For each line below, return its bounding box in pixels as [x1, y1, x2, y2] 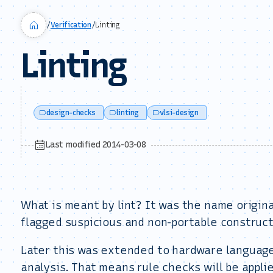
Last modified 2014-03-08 [45, 140, 146, 150]
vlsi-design [159, 108, 199, 117]
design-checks [46, 108, 96, 117]
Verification [50, 21, 91, 29]
